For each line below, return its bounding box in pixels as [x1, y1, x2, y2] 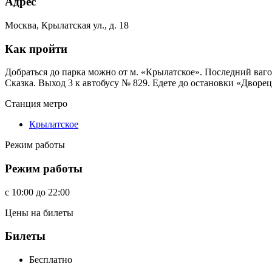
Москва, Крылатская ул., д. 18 [5, 19, 129, 30]
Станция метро [5, 98, 67, 109]
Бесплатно [29, 254, 72, 265]
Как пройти [5, 42, 67, 55]
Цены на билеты [5, 207, 73, 218]
